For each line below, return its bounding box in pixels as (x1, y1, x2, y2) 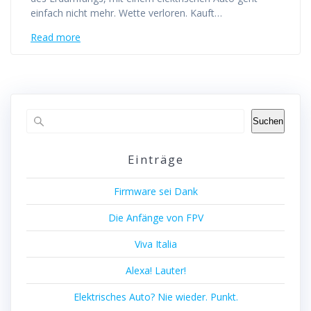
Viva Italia (134, 237, 177, 251)
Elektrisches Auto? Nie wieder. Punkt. (73, 290, 238, 304)
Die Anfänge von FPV (108, 211, 203, 225)
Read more (31, 31, 81, 44)
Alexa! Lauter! (125, 264, 186, 278)
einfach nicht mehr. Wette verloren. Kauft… (31, 6, 222, 20)
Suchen (252, 116, 283, 127)
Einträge (127, 151, 184, 168)
